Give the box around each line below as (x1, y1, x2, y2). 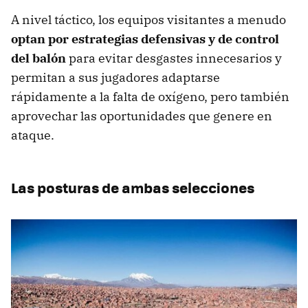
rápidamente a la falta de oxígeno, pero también (11, 88, 289, 104)
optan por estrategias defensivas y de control (11, 30, 279, 47)
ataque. (11, 126, 54, 143)
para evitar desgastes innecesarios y (69, 49, 282, 66)
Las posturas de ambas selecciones (11, 176, 254, 198)
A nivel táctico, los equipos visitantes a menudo (11, 11, 286, 27)
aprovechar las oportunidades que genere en (11, 107, 272, 124)
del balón (11, 49, 69, 66)
